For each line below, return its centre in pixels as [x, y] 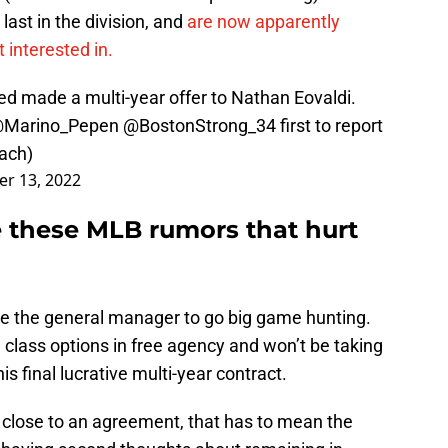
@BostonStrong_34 [199, 126]
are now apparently [263, 22]
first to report [329, 126]
